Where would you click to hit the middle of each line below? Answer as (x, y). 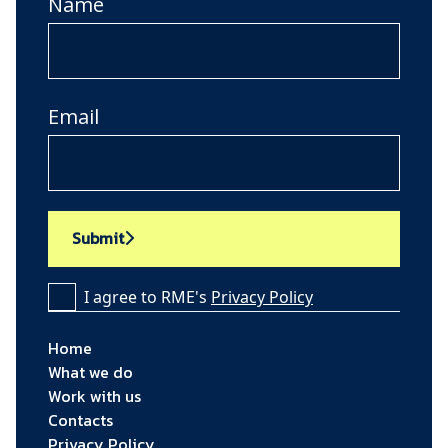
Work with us (94, 395)
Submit (98, 237)
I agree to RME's (147, 296)
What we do (90, 371)
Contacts (80, 419)
